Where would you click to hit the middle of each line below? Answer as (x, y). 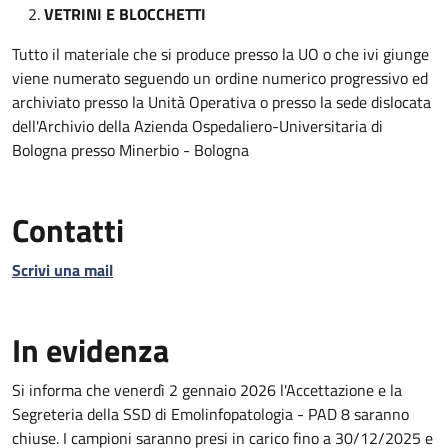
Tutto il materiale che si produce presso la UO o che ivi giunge (220, 54)
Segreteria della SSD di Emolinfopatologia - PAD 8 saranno (210, 414)
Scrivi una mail (62, 270)
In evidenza (90, 350)
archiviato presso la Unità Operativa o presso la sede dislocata (221, 102)
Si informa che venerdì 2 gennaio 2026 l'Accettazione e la (207, 390)
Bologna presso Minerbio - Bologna (130, 150)
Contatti (68, 230)
